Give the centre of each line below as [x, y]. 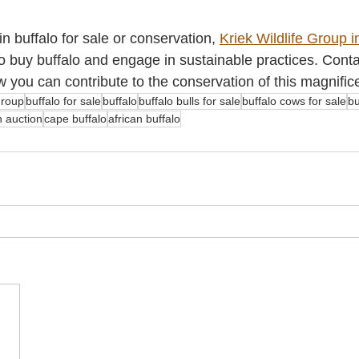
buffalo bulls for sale [190, 101]
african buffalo [144, 119]
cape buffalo [75, 119]
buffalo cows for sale [294, 101]
